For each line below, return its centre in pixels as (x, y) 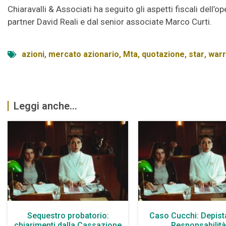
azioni (33, 54)
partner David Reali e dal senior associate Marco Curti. (110, 22)
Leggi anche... (45, 106)
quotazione (163, 54)
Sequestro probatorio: (68, 215)
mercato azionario (84, 54)
